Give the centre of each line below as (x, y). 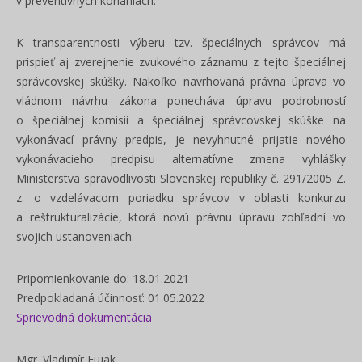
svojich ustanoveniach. (75, 236)
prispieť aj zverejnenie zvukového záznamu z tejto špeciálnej (181, 62)
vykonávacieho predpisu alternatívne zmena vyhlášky (181, 159)
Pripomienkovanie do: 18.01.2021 (103, 278)
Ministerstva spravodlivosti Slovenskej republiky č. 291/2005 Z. (181, 178)
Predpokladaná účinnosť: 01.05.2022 (110, 298)
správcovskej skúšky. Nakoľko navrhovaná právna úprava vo (181, 81)
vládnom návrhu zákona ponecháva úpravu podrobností (181, 101)
